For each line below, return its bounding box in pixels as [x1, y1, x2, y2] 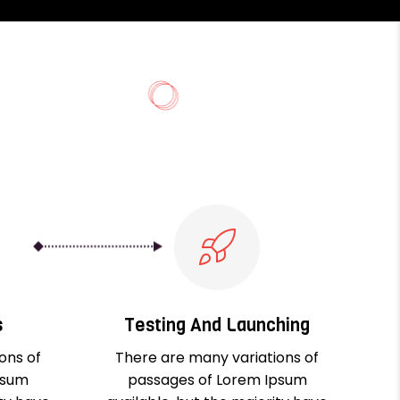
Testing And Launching [124, 312, 311, 337]
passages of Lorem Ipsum [127, 369, 307, 390]
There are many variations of [115, 346, 320, 368]
